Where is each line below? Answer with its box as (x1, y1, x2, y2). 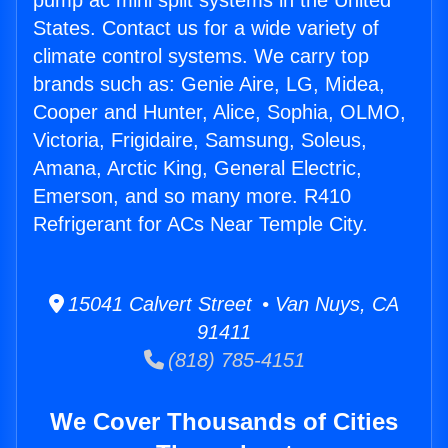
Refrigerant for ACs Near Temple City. (33, 213, 368, 236)
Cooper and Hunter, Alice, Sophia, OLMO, (33, 101, 406, 124)
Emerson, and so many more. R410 (33, 185, 351, 208)
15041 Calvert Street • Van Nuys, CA (64, 293, 399, 316)
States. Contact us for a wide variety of (33, 17, 379, 40)
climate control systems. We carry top (33, 45, 369, 68)
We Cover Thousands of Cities (50, 408, 398, 436)
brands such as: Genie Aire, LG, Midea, (33, 73, 385, 96)
